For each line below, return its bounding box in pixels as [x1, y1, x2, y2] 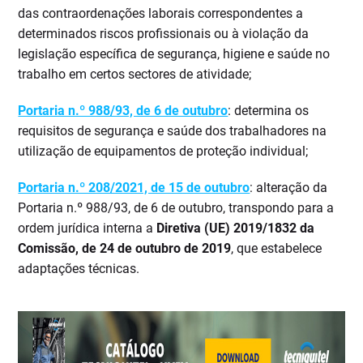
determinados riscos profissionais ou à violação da [18, 26, 310, 42]
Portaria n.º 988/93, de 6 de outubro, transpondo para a [18, 200, 335, 216]
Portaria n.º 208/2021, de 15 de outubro [18, 180, 250, 196]
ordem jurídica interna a [18, 220, 157, 237]
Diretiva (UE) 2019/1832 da [156, 220, 315, 237]
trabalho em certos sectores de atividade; [18, 66, 252, 83]
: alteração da [250, 180, 328, 196]
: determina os [228, 103, 310, 119]
